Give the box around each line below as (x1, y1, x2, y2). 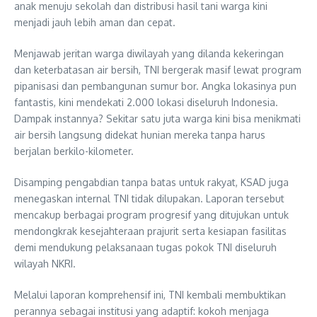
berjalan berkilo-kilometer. (14, 144, 134, 157)
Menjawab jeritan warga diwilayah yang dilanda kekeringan (14, 47, 284, 59)
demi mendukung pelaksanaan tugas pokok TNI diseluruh (14, 241, 277, 253)
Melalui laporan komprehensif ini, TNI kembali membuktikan (14, 288, 286, 301)
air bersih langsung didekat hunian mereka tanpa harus (14, 128, 265, 141)
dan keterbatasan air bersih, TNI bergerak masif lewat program (14, 63, 301, 76)
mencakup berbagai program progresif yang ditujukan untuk (14, 208, 289, 221)
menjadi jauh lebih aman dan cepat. (14, 16, 175, 28)
